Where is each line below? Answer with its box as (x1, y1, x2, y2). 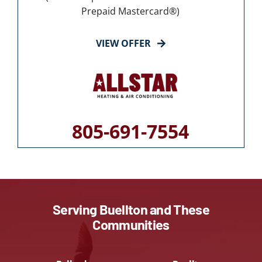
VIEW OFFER (95, 36, 151, 50)
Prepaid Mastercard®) (81, 4, 180, 18)
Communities (92, 215, 170, 233)
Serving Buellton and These (53, 200, 209, 218)
